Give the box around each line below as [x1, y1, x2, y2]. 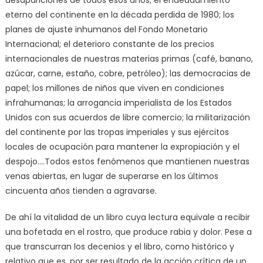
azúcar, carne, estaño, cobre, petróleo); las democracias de [5, 67, 251, 79]
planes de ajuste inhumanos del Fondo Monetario [5, 23, 208, 35]
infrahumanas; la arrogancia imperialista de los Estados [5, 96, 232, 109]
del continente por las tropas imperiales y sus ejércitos [5, 126, 229, 138]
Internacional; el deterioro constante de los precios [5, 38, 214, 50]
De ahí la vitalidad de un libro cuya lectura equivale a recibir [5, 211, 250, 223]
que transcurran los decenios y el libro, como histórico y [5, 240, 234, 252]
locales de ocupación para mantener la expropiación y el [5, 140, 240, 153]
